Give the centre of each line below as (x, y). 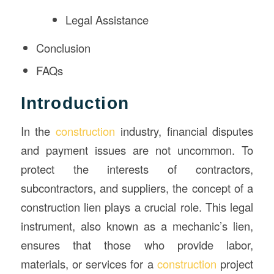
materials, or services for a (89, 264)
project (237, 264)
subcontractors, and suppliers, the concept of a (137, 188)
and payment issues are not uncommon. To (137, 150)
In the (38, 131)
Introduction (75, 103)
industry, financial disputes (184, 131)
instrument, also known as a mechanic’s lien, (137, 226)
